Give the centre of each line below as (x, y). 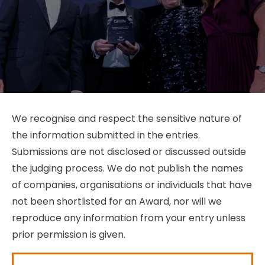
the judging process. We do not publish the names (127, 168)
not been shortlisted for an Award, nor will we (117, 201)
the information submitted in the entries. (106, 135)
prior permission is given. (69, 234)
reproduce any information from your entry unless (129, 218)
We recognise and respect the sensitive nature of (127, 118)
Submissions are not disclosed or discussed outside (129, 151)
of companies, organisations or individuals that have (132, 185)
